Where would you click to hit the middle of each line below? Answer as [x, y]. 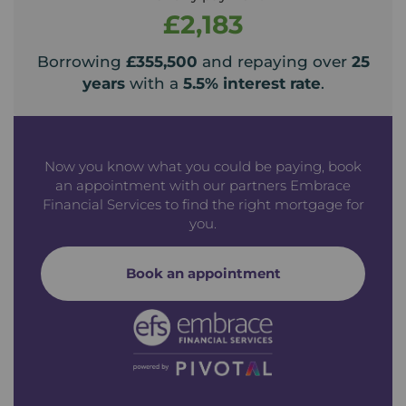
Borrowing [81, 62]
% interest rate [262, 84]
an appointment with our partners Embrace [203, 186]
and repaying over [274, 62]
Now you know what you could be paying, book [203, 167]
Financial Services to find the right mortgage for [203, 205]
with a [154, 84]
